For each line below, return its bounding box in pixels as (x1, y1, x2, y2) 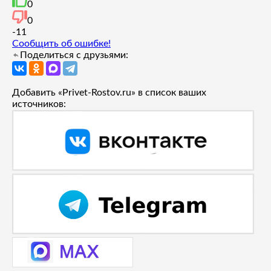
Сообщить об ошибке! (12, 38, 111, 48)
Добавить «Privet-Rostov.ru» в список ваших (12, 87, 206, 97)
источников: (12, 99, 66, 109)
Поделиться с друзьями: (20, 50, 128, 60)
